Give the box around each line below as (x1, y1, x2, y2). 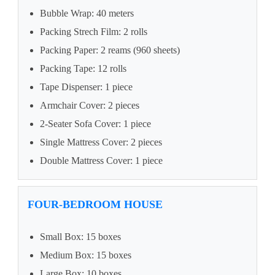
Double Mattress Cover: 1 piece (40, 155, 163, 166)
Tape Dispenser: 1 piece (40, 82, 133, 93)
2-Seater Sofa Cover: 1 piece (40, 118, 151, 130)
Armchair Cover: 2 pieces (40, 100, 139, 111)
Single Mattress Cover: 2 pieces (40, 137, 162, 148)
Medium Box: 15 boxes (40, 250, 131, 261)
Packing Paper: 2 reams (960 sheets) (40, 45, 180, 56)
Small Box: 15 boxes (40, 231, 121, 242)
